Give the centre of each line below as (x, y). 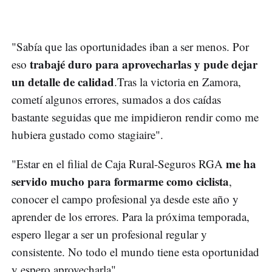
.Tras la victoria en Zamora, (178, 82)
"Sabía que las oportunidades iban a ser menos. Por (130, 47)
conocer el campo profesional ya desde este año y (125, 199)
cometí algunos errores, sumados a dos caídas (116, 100)
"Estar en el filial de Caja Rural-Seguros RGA (117, 164)
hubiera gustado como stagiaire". (87, 135)
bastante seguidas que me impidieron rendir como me (135, 117)
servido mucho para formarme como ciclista (120, 182)
